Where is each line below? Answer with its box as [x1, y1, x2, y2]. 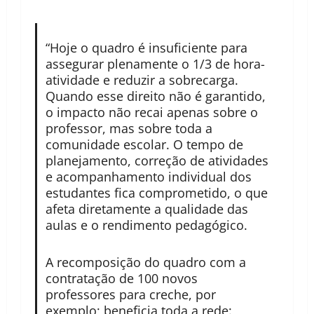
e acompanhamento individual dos [45, 168, 252, 186]
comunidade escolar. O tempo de [45, 136, 243, 153]
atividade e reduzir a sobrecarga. [45, 71, 238, 89]
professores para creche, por [45, 286, 216, 303]
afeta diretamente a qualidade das [45, 200, 248, 218]
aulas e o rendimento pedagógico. [45, 217, 247, 234]
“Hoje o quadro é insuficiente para [45, 39, 247, 57]
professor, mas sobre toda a [45, 120, 212, 137]
